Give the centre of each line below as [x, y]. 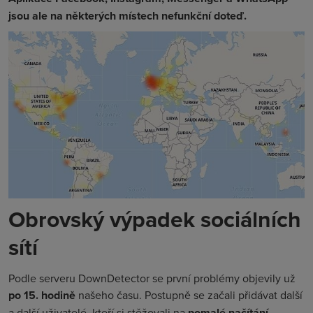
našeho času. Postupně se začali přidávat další [189, 294]
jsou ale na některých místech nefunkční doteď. [128, 16]
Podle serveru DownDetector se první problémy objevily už [152, 278]
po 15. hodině [42, 295]
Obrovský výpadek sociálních [155, 219]
